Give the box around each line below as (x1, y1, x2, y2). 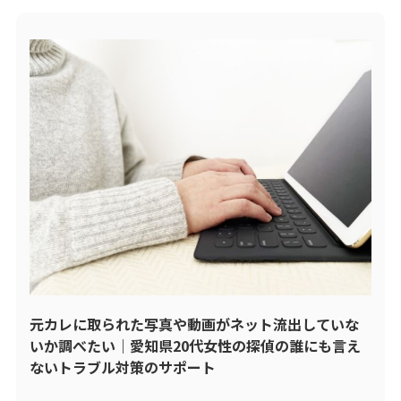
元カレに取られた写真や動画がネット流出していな (29, 312, 359, 335)
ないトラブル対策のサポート (29, 355, 216, 378)
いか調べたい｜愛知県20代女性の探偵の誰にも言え (29, 334, 361, 356)
